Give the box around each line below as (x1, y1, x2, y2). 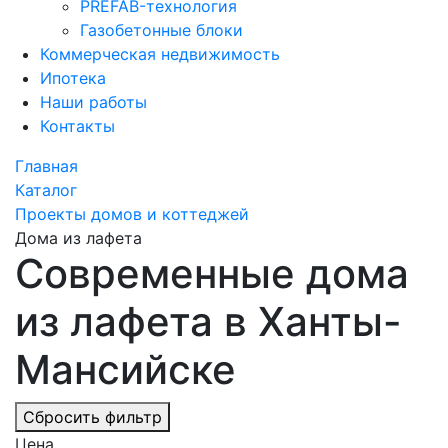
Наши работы (40, 92, 147, 112)
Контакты (40, 116, 115, 136)
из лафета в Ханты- (15, 297, 402, 346)
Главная (15, 156, 78, 176)
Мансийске (15, 345, 236, 394)
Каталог (15, 180, 77, 200)
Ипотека (40, 68, 106, 88)
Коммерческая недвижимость (40, 44, 280, 64)
